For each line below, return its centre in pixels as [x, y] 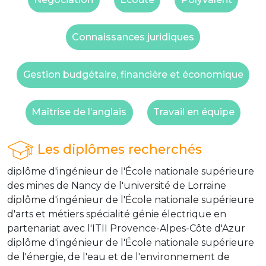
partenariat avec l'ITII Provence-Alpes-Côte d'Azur [126, 228]
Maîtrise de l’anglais [79, 112]
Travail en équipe [194, 112]
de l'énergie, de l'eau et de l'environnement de [118, 256]
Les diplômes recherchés [118, 149]
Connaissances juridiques [133, 37]
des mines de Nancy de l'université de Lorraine [117, 185]
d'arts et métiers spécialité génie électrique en [117, 214]
